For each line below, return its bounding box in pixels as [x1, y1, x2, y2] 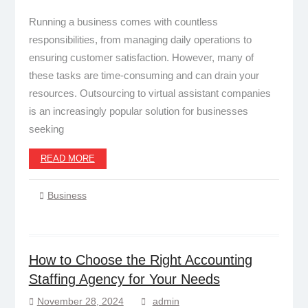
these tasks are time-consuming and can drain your [28, 69, 259, 81]
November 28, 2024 [36, 295, 124, 307]
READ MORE [40, 153, 95, 164]
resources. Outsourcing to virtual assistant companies [28, 87, 271, 99]
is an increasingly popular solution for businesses [28, 104, 248, 117]
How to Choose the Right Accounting [28, 252, 252, 267]
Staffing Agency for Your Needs [28, 271, 220, 287]
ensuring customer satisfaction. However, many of [28, 51, 254, 63]
